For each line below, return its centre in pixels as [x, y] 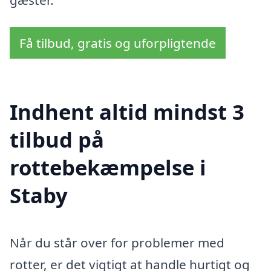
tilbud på [57, 140]
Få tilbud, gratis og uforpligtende [118, 43]
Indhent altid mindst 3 [127, 112]
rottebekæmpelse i [108, 168]
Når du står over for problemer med [117, 243]
